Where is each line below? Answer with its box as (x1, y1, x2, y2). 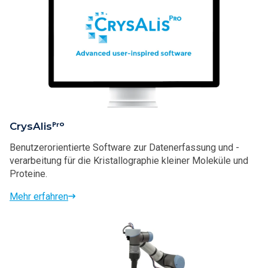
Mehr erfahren (10, 190, 68, 202)
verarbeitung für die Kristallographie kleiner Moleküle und (10, 154, 248, 166)
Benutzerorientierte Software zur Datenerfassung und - (10, 141, 239, 153)
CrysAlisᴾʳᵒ (10, 120, 65, 132)
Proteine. (10, 167, 47, 179)
